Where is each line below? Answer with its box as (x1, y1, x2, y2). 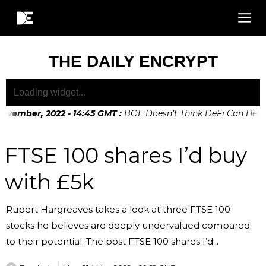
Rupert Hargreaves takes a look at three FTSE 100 (6, 204, 230, 215)
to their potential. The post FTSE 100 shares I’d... (6, 236, 218, 247)
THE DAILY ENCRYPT (48, 52, 218, 71)
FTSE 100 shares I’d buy (5, 142, 247, 168)
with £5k (5, 169, 94, 195)
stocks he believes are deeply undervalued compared (6, 220, 250, 231)
